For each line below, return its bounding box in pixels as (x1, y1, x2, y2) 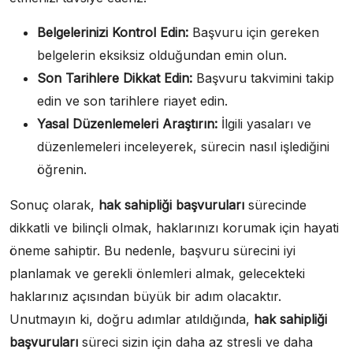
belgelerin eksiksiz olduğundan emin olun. (37, 47, 287, 63)
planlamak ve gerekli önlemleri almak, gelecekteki (9, 266, 305, 281)
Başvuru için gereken (188, 24, 319, 40)
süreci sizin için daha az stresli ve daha (78, 334, 313, 350)
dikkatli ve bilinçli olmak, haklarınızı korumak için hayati (9, 220, 339, 236)
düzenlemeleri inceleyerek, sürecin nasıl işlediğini (37, 139, 329, 154)
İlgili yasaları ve (217, 116, 311, 132)
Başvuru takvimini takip (192, 70, 334, 86)
